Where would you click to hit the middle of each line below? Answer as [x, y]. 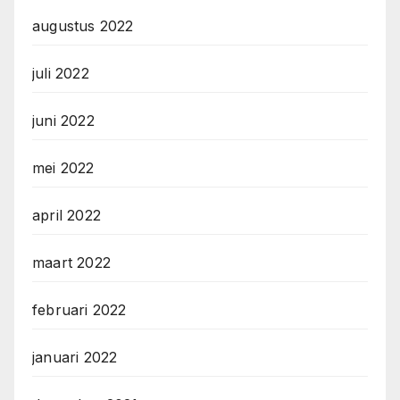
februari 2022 [79, 310]
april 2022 [67, 216]
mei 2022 [63, 168]
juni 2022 [63, 121]
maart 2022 [71, 263]
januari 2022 [75, 358]
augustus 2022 [83, 26]
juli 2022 [61, 74]
